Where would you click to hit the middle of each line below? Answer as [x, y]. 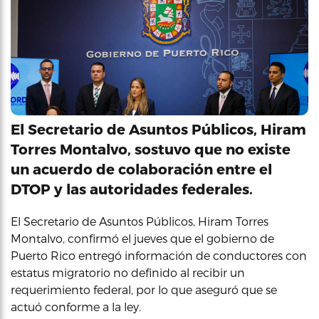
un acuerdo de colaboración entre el [141, 169]
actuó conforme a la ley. [76, 307]
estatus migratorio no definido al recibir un [128, 272]
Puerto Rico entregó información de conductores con [159, 255]
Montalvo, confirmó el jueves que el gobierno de [142, 238]
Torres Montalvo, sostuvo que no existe [151, 149]
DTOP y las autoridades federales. [132, 189]
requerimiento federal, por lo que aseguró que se [144, 289]
